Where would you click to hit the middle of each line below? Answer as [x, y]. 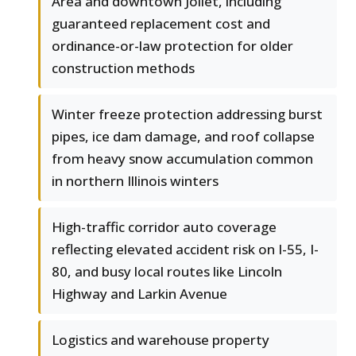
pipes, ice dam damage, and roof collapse [183, 137]
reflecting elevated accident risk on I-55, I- [185, 250]
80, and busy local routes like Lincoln [167, 272]
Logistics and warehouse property [161, 340]
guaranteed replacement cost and [161, 24]
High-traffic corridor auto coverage [164, 227]
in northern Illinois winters [135, 181]
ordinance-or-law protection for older [172, 46]
